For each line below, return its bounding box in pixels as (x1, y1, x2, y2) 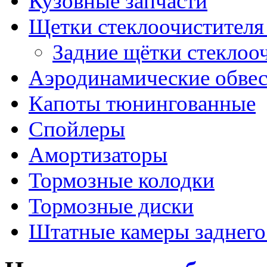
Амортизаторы (29, 142, 167, 167)
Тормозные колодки (29, 167, 215, 193)
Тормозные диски (29, 193, 194, 218)
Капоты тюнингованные (29, 91, 256, 116)
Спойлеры (29, 116, 125, 141)
